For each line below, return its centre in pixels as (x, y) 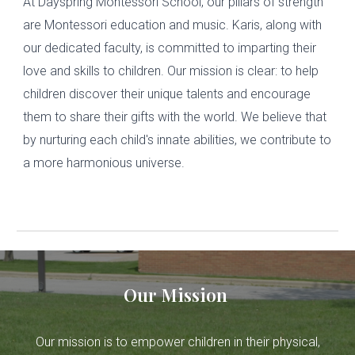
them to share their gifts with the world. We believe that (175, 116)
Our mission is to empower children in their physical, (177, 342)
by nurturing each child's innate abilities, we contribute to (177, 139)
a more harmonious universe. (104, 162)
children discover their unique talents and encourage (167, 94)
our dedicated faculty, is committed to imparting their (170, 48)
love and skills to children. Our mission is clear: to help (171, 71)
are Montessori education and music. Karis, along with (173, 25)
